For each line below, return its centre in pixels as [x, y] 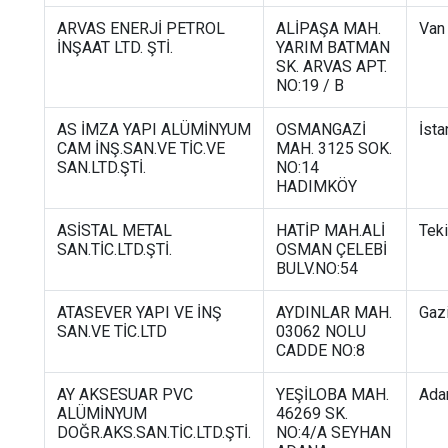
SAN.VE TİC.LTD [112, 331]
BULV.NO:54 [317, 268]
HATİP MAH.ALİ [330, 230]
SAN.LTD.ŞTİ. [101, 167]
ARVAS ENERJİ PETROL [141, 28]
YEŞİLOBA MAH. [332, 394]
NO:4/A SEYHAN [333, 432]
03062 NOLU [321, 331]
